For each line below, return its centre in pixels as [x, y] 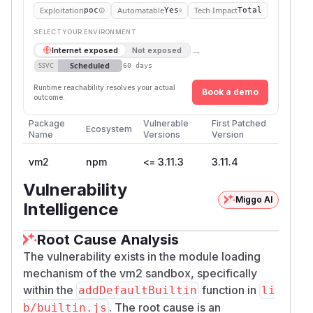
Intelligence [71, 209]
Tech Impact [216, 10]
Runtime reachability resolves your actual [104, 87]
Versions [162, 134]
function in [229, 290]
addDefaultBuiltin [138, 290]
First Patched [239, 123]
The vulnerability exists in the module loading [142, 256]
